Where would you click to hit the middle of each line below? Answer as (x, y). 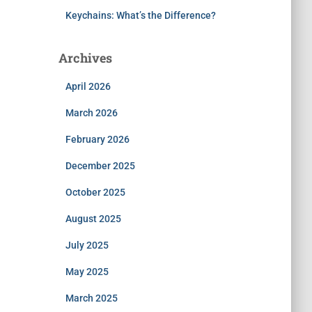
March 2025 (91, 298)
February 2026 (97, 139)
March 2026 (91, 113)
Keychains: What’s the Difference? (140, 15)
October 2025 (95, 192)
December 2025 (100, 166)
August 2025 (93, 219)
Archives (85, 58)
